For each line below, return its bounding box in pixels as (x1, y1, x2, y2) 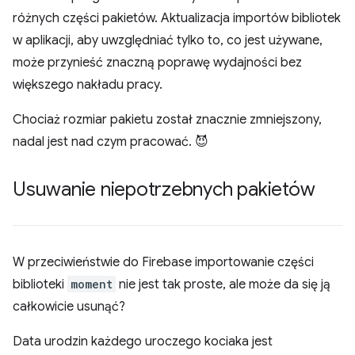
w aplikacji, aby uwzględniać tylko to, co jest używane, (13, 32, 323, 49)
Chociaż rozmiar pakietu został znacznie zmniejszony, (13, 112, 322, 128)
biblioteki (13, 277, 67, 293)
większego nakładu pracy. (13, 77, 162, 94)
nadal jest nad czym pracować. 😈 (13, 134, 208, 151)
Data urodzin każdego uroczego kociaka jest (13, 334, 273, 350)
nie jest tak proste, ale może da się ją (116, 277, 330, 293)
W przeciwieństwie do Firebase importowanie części (13, 254, 314, 271)
